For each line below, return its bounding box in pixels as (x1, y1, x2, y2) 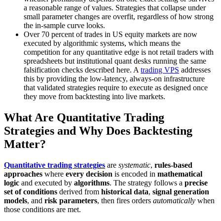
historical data (101, 187, 148, 196)
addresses (179, 65, 211, 74)
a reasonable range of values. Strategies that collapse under (24, 3, 206, 12)
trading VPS (141, 65, 179, 74)
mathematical (157, 169, 202, 178)
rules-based (154, 160, 192, 169)
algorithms (74, 178, 110, 187)
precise (184, 178, 208, 187)
